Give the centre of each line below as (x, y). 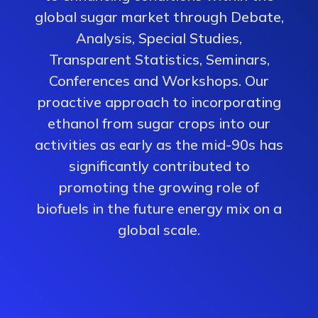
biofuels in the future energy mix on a (159, 208)
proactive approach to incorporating (159, 102)
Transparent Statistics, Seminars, (159, 59)
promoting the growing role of (159, 187)
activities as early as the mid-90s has (159, 144)
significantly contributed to (159, 166)
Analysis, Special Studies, (159, 38)
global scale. (159, 230)
